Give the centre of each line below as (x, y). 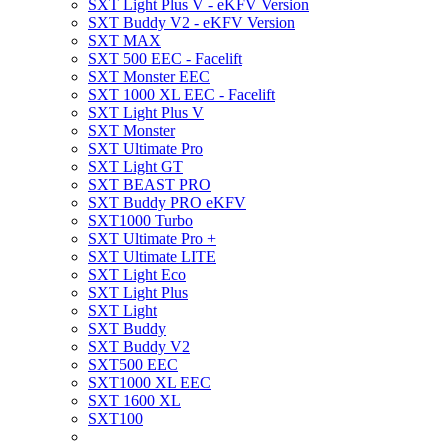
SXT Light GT (135, 167)
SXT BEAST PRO (149, 185)
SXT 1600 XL (134, 401)
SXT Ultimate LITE (152, 257)
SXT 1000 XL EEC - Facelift (181, 95)
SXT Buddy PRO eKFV (167, 203)
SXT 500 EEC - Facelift (165, 59)
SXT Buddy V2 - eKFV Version (191, 23)
